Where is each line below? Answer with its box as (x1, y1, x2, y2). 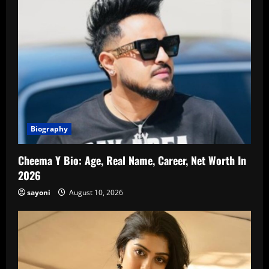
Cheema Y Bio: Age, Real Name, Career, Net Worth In (18, 153, 246, 169)
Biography (31, 124, 68, 134)
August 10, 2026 (67, 187, 123, 198)
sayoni (27, 187, 50, 198)
